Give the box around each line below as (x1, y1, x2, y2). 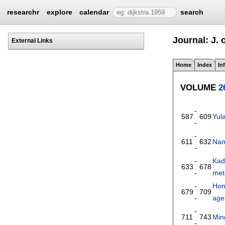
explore (46, 8, 72, 16)
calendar (79, 8, 109, 16)
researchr (7, 8, 40, 16)
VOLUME (180, 82, 219, 92)
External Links (11, 37, 53, 44)
